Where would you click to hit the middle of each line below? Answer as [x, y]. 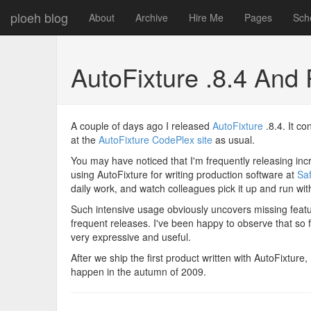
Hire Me [206, 17]
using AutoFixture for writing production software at [184, 174]
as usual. [234, 140]
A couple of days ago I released [142, 126]
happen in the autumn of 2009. [138, 271]
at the [85, 140]
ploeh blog [39, 17]
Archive [152, 17]
